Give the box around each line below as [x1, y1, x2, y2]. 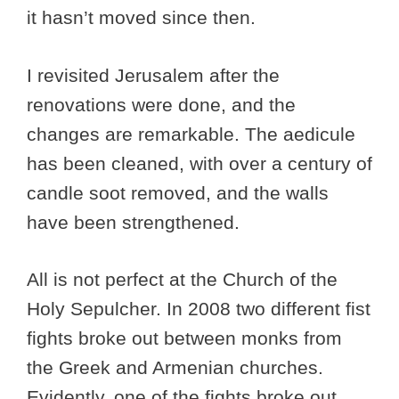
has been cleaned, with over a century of [27, 152, 372, 174]
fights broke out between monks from [27, 328, 342, 349]
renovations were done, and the [27, 94, 296, 115]
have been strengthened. [27, 211, 245, 232]
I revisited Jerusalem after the [27, 64, 280, 85]
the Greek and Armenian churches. [27, 357, 323, 379]
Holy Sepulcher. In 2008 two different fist [27, 298, 370, 320]
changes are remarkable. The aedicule [27, 123, 355, 144]
